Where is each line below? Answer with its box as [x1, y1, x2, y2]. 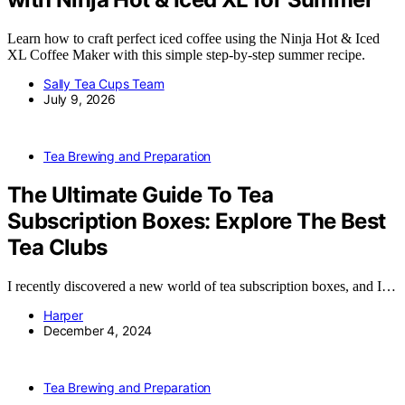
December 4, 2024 [43, 322, 153, 338]
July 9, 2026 [43, 91, 116, 108]
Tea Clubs [7, 233, 108, 260]
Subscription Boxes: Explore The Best [7, 207, 386, 234]
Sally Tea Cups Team [43, 76, 165, 92]
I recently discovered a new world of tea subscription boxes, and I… [7, 278, 396, 294]
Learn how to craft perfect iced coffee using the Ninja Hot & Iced [7, 31, 380, 47]
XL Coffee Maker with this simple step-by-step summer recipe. [7, 47, 365, 63]
